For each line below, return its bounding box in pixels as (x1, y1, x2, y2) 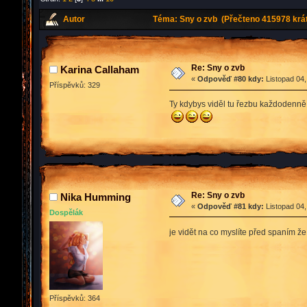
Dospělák (49, 208, 83, 217)
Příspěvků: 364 (49, 293, 100, 302)
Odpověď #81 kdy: (197, 201, 264, 210)
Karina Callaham (60, 64, 139, 76)
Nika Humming (60, 191, 131, 203)
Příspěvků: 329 (49, 81, 100, 90)
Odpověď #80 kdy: (197, 75, 264, 84)
